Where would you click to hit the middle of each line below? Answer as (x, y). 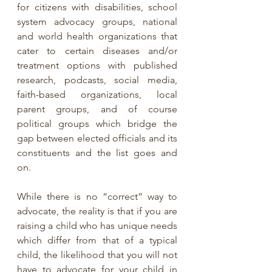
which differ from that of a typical (97, 240)
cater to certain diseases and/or (97, 51)
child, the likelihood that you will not (97, 255)
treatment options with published (97, 65)
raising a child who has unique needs (97, 226)
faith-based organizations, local (97, 94)
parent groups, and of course (97, 109)
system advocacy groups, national (97, 22)
